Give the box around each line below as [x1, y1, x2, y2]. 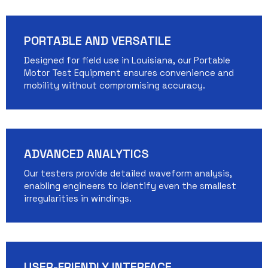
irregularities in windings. [24, 192, 132, 204]
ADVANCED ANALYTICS [24, 145, 149, 162]
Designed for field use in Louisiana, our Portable [24, 54, 230, 66]
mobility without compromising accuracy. [24, 79, 205, 91]
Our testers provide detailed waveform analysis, [24, 167, 232, 179]
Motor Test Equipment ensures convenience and [24, 66, 234, 78]
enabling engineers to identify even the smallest [24, 179, 236, 191]
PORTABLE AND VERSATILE [24, 32, 171, 48]
